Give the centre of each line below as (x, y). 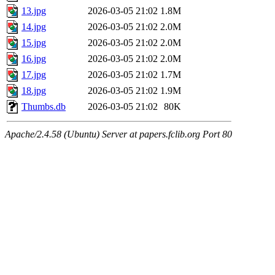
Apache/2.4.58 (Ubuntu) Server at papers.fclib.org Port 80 (118, 134)
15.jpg (34, 43)
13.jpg (34, 11)
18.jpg (34, 91)
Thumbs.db (44, 107)
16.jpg (34, 59)
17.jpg (34, 75)
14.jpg (34, 27)
